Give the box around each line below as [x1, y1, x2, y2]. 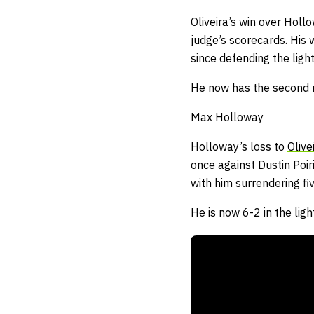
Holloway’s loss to [191, 139, 287, 154]
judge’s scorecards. [191, 33, 290, 48]
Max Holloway [191, 110, 266, 125]
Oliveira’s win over [191, 15, 284, 29]
